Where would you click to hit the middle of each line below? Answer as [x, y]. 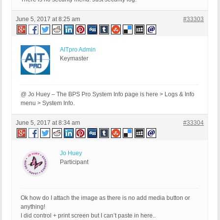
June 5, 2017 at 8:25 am [48, 19]
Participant [74, 162]
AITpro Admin [78, 50]
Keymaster [74, 59]
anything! [33, 207]
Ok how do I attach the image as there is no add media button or [105, 198]
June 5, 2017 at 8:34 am [48, 123]
